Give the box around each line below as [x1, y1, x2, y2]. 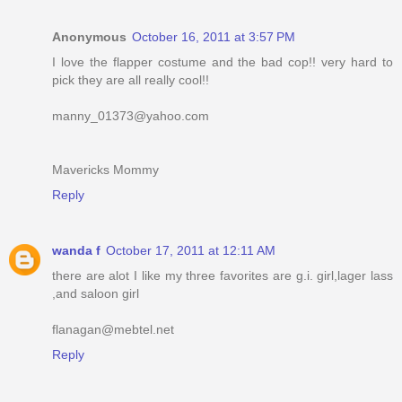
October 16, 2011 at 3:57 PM [132, 30, 295, 45]
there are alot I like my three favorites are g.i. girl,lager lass [52, 268, 393, 284]
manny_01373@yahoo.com [52, 109, 209, 124]
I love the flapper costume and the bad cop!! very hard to [52, 55, 393, 70]
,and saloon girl [52, 286, 139, 301]
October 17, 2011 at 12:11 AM [106, 243, 275, 258]
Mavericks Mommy [52, 162, 159, 178]
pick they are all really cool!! [52, 73, 209, 88]
